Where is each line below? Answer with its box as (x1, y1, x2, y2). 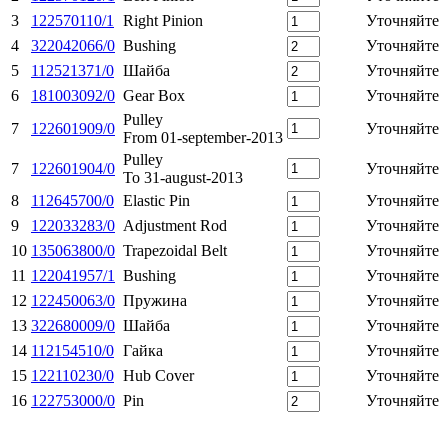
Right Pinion (123, 11, 203, 29)
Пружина (123, 291, 187, 309)
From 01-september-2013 (123, 128, 283, 146)
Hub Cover (123, 366, 194, 384)
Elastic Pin (123, 191, 190, 209)
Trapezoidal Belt (123, 241, 227, 259)
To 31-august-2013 (123, 168, 243, 186)
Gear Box (123, 86, 185, 104)
